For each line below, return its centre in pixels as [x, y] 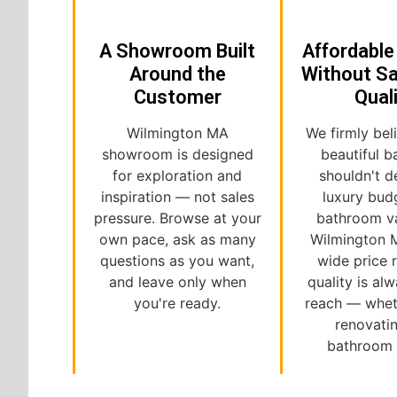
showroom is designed [177, 155]
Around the [177, 74]
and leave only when [177, 282]
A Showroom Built [178, 51]
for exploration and [178, 176]
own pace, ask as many [177, 240]
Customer [177, 97]
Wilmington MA [177, 133]
